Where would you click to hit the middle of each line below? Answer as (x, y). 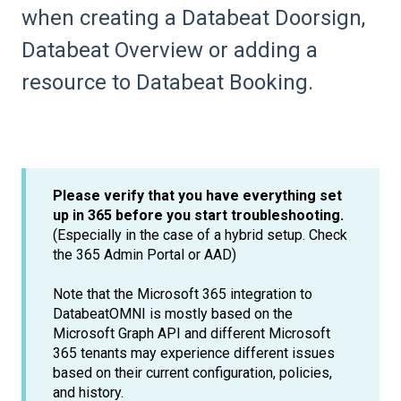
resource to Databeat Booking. (167, 82)
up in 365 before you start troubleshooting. (198, 215)
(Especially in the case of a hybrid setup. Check (200, 235)
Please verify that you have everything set (197, 195)
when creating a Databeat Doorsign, (193, 17)
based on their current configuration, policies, (192, 372)
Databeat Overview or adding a (170, 50)
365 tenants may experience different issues (194, 353)
